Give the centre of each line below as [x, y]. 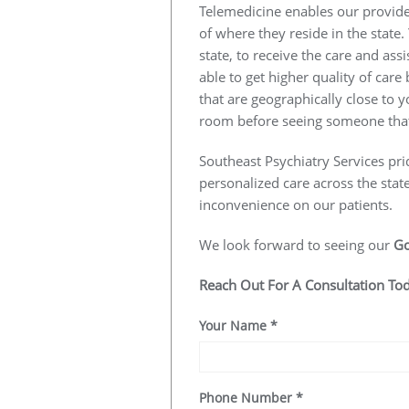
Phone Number [247, 398]
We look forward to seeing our [296, 245]
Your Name [235, 325]
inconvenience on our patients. [296, 204]
